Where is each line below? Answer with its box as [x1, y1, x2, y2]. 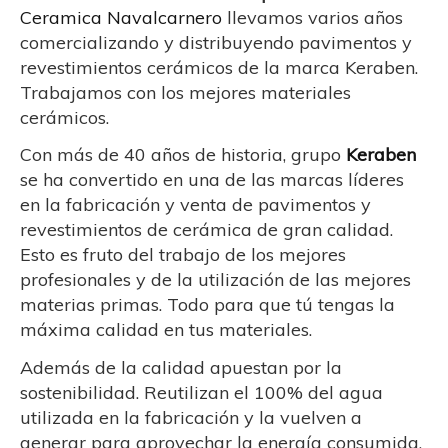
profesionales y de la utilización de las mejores [20, 268, 411, 291]
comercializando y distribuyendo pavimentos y [20, 30, 412, 54]
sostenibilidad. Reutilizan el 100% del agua [20, 380, 383, 404]
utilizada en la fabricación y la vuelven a [20, 405, 362, 429]
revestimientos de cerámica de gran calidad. [20, 218, 393, 241]
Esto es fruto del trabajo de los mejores [20, 243, 346, 266]
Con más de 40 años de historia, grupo [20, 143, 346, 166]
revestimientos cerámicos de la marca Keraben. [20, 55, 418, 79]
